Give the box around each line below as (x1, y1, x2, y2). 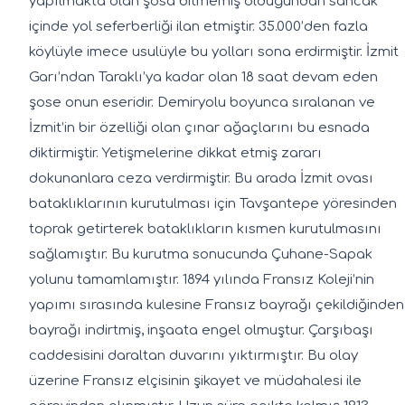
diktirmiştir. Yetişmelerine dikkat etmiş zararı (29, 145, 322, 161)
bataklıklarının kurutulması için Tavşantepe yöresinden (29, 195, 397, 212)
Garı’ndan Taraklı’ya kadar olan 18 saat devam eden (29, 69, 378, 85)
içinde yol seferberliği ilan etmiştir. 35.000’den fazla (29, 18, 368, 34)
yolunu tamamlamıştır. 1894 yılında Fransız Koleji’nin (29, 271, 374, 287)
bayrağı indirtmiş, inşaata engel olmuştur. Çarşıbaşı (29, 322, 373, 338)
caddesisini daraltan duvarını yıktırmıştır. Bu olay (29, 347, 358, 363)
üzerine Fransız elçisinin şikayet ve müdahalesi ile (29, 372, 362, 389)
